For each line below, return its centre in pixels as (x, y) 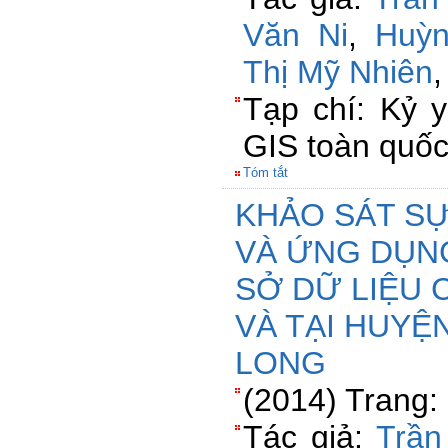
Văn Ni (296, 35)
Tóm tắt (265, 172)
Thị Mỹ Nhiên (338, 72)
